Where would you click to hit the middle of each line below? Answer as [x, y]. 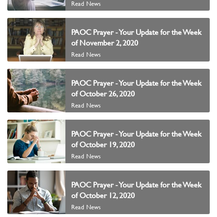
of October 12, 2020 [103, 195]
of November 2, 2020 [105, 43]
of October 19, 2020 [103, 144]
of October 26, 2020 [103, 93]
